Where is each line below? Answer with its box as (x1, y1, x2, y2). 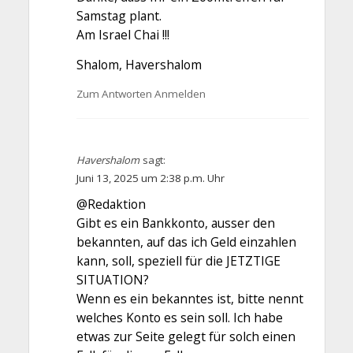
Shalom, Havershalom (76, 55, 202, 73)
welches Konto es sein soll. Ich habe (76, 309, 283, 327)
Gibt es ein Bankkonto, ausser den (76, 214, 275, 232)
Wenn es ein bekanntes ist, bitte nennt (76, 290, 303, 308)
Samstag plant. (76, 7, 162, 25)
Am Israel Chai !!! (76, 26, 169, 44)
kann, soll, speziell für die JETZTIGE (76, 252, 281, 270)
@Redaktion (76, 195, 146, 214)
